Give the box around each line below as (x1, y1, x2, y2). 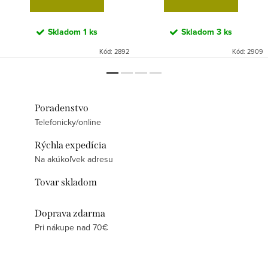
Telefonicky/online (35, 115, 101, 128)
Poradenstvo (35, 102, 89, 114)
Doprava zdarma (35, 207, 105, 219)
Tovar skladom (35, 176, 97, 188)
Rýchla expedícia (35, 139, 106, 151)
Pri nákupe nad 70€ (35, 221, 108, 233)
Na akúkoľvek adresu (35, 153, 113, 165)
